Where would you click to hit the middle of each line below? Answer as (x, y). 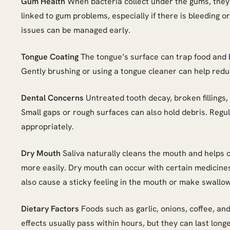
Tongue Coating (50, 57)
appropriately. (47, 127)
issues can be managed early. (76, 30)
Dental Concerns (52, 98)
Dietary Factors (50, 209)
